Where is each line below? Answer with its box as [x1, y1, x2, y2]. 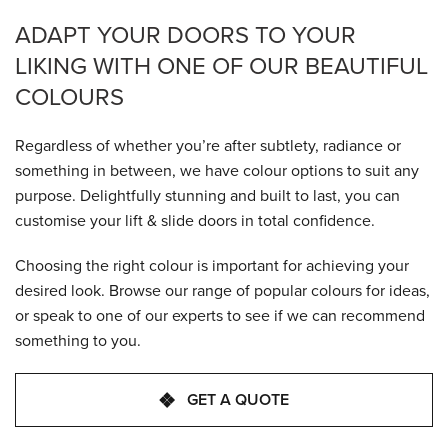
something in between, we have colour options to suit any [15, 158, 419, 182]
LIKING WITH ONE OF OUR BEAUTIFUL [15, 47, 428, 84]
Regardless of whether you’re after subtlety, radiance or [15, 133, 401, 157]
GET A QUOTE [187, 387, 289, 411]
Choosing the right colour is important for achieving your [15, 253, 409, 277]
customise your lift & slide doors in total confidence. [15, 208, 375, 232]
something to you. [15, 328, 141, 352]
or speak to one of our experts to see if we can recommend [15, 303, 425, 327]
